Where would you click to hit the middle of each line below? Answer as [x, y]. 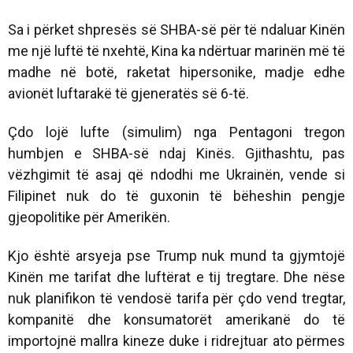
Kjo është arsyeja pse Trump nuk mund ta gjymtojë [176, 255]
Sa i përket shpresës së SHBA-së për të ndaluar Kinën [176, 29]
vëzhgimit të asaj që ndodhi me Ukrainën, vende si [176, 174]
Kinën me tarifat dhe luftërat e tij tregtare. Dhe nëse [176, 277]
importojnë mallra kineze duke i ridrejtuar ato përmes [176, 340]
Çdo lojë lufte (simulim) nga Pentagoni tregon [176, 132]
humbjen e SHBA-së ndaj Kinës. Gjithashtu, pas [176, 153]
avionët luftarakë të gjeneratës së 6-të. [128, 93]
